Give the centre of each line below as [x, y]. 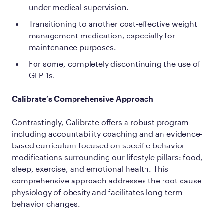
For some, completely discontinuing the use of [115, 63]
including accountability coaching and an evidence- [107, 133]
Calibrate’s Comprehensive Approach [82, 98]
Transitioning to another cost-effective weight [113, 23]
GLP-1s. [42, 75]
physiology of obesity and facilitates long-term [97, 192]
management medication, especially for [102, 35]
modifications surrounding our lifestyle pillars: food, [107, 157]
